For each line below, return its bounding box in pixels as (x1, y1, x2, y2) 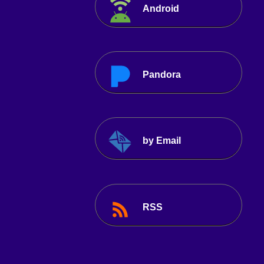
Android (142, 4, 179, 14)
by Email (142, 136, 181, 146)
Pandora (142, 70, 181, 80)
